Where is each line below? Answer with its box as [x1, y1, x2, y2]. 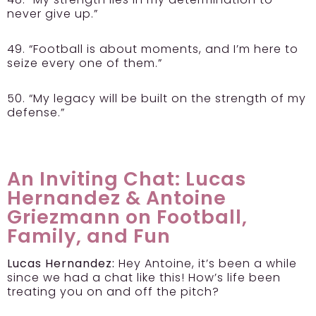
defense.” [7, 104, 68, 121]
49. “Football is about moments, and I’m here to [7, 41, 298, 58]
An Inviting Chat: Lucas [7, 166, 246, 193]
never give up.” [7, 6, 98, 23]
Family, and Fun [7, 223, 171, 250]
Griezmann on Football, [7, 204, 248, 231]
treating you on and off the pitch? [7, 284, 219, 300]
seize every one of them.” [7, 55, 162, 72]
